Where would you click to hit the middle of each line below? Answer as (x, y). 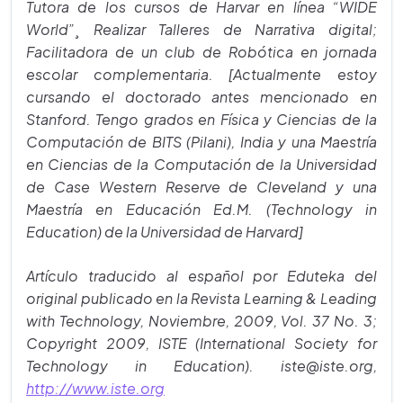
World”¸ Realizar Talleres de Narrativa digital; (201, 29)
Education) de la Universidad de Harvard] (165, 232)
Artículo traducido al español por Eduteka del (201, 276)
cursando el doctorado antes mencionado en (201, 97)
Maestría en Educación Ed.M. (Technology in (201, 209)
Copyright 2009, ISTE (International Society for (201, 343)
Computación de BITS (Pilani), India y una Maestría (201, 142)
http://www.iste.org (95, 388)
